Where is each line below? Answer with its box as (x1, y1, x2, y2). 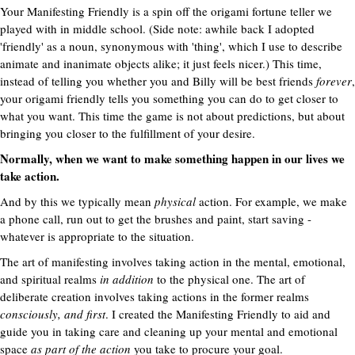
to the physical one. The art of (154, 271, 305, 287)
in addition (100, 271, 154, 287)
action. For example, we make (196, 193, 347, 209)
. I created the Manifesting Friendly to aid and (105, 306, 330, 322)
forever (316, 73, 352, 89)
